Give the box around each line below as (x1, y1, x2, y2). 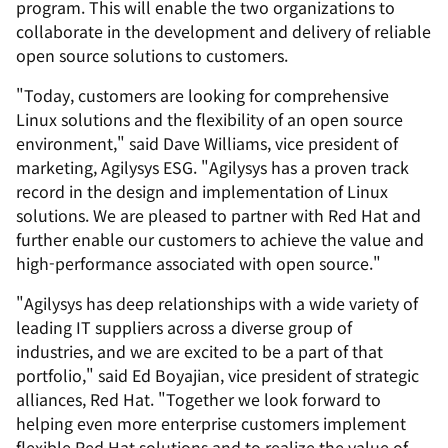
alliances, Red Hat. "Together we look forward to (16, 387, 381, 411)
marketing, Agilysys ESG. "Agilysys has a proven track (16, 155, 409, 179)
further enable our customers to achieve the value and (16, 227, 424, 251)
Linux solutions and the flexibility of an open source (16, 107, 403, 131)
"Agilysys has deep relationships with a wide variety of (16, 291, 418, 315)
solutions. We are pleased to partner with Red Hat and (16, 203, 421, 227)
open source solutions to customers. (16, 43, 288, 67)
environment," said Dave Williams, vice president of (16, 131, 398, 155)
